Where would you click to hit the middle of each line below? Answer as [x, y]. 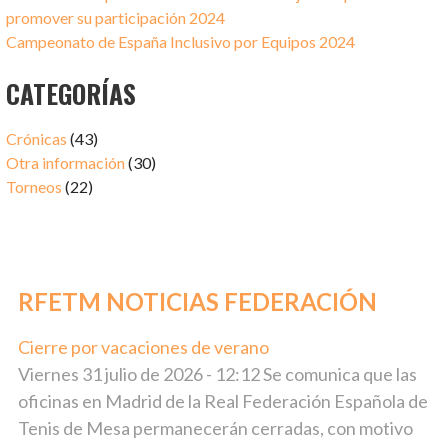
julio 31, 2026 [323, 347]
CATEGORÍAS [71, 93]
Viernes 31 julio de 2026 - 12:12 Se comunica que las [217, 374]
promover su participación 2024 [116, 18]
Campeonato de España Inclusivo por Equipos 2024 [181, 42]
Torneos [34, 187]
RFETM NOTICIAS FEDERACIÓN [197, 302]
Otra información [66, 163]
